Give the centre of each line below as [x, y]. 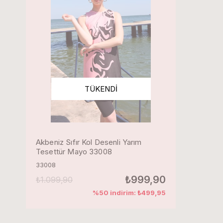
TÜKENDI [101, 89]
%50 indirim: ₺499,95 [129, 193]
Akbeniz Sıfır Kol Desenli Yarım [89, 142]
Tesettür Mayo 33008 [74, 152]
